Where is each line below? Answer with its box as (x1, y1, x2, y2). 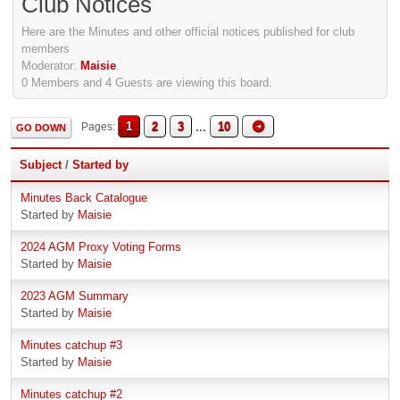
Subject (20, 157, 62, 171)
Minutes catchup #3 (21, 337, 122, 352)
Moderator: (21, 58, 80, 72)
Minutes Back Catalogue (21, 190, 147, 204)
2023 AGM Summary (21, 288, 129, 303)
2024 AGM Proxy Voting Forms (21, 239, 181, 254)
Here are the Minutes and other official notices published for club (21, 24, 354, 38)
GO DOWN (16, 121, 66, 133)
